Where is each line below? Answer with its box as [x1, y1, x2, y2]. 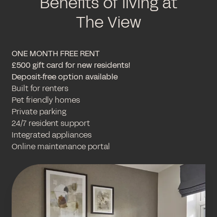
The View [76, 11, 141, 33]
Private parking [12, 106, 66, 117]
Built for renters [12, 82, 68, 94]
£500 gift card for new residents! [12, 59, 130, 71]
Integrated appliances [12, 129, 92, 140]
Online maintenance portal [12, 140, 110, 152]
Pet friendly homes [12, 94, 80, 106]
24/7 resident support [12, 117, 90, 129]
